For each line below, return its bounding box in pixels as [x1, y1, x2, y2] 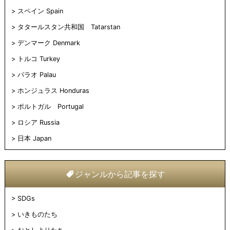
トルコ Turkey [17, 55, 60, 63]
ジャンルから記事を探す [75, 169, 166, 180]
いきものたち [17, 210, 57, 219]
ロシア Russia [17, 119, 60, 127]
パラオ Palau [17, 71, 56, 79]
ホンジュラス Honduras [17, 87, 89, 95]
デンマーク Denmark [17, 39, 80, 47]
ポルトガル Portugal [17, 103, 84, 111]
